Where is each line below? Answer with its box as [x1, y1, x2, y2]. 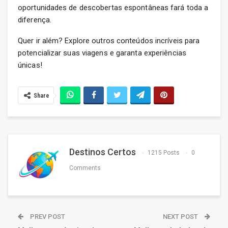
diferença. [18, 15, 51, 25]
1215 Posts [148, 149, 180, 157]
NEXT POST [163, 213, 199, 221]
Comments [69, 164, 101, 172]
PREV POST [28, 213, 65, 221]
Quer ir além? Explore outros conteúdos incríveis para [18, 36, 200, 46]
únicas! [18, 61, 42, 70]
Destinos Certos [69, 147, 136, 158]
